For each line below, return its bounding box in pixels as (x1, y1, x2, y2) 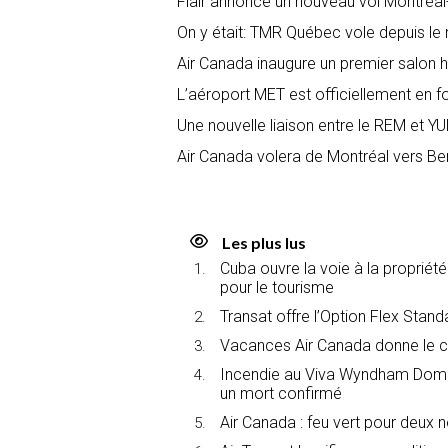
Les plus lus (222, 232, 306, 252)
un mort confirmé (220, 383, 342, 403)
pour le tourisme (220, 277, 334, 297)
